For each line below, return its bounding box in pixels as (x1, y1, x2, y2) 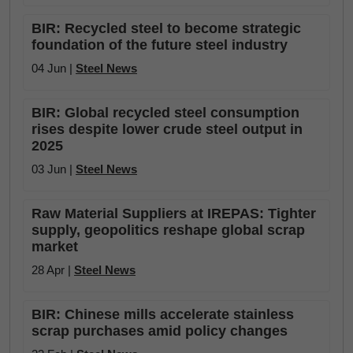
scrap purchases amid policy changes (32, 322, 288, 339)
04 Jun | (32, 61, 76, 75)
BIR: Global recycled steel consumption (32, 104, 299, 121)
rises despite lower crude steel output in (32, 121, 303, 137)
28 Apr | (32, 262, 74, 277)
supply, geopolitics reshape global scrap (32, 221, 305, 238)
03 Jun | (32, 162, 76, 176)
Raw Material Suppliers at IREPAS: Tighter (32, 205, 316, 221)
